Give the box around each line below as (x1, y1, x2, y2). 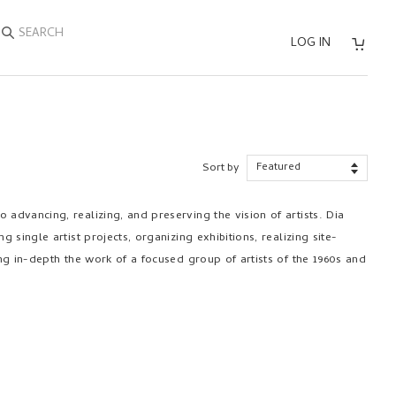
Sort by (202, 159, 239, 179)
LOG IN (291, 34, 331, 54)
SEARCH (13, 22, 59, 43)
